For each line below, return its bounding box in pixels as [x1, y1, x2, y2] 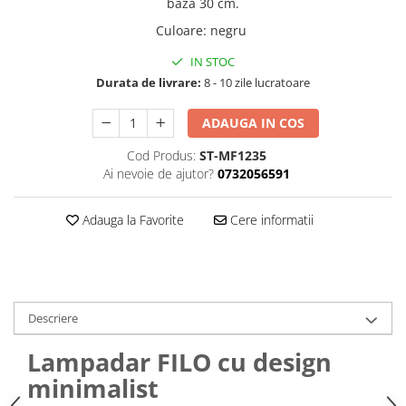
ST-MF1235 [198, 146, 266, 164]
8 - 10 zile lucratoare [201, 73, 310, 91]
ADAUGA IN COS [202, 113, 305, 131]
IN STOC [188, 53, 235, 70]
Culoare [156, 21, 203, 39]
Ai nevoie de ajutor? [102, 164, 214, 182]
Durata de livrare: [96, 73, 201, 91]
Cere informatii [226, 210, 314, 228]
